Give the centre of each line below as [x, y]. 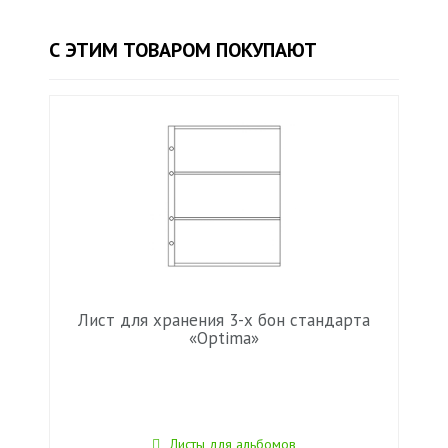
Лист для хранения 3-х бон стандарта [224, 320]
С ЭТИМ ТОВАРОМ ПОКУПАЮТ [183, 50]
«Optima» [224, 338]
